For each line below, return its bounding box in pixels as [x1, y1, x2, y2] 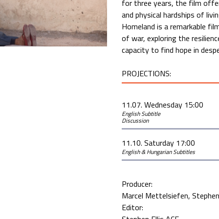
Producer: [122, 178, 154, 190]
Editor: [122, 201, 145, 213]
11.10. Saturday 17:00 [122, 137, 195, 149]
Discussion [122, 116, 149, 125]
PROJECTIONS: [122, 67, 173, 79]
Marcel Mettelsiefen [122, 190, 188, 201]
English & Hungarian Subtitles [122, 147, 195, 156]
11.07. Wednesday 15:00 [122, 99, 203, 110]
